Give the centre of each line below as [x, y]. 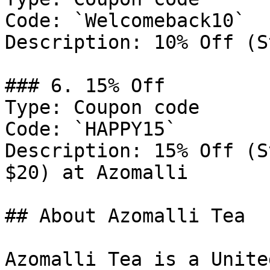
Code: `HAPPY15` [91, 129]
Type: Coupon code [102, 107]
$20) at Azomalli [96, 172]
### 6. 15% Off [85, 86]
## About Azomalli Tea [125, 216]
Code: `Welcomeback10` [125, 20]
